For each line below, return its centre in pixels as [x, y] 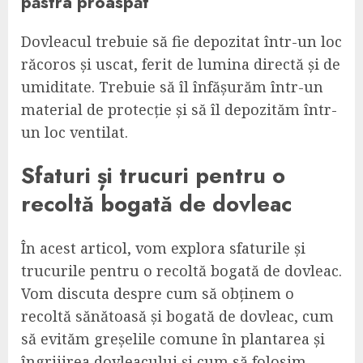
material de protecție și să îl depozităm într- [179, 109]
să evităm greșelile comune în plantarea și [173, 338]
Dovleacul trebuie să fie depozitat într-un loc [181, 41]
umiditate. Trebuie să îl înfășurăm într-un [172, 86]
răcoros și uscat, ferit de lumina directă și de [181, 64]
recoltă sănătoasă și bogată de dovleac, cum [177, 316]
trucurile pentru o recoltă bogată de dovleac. [181, 270]
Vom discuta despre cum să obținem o [158, 293]
